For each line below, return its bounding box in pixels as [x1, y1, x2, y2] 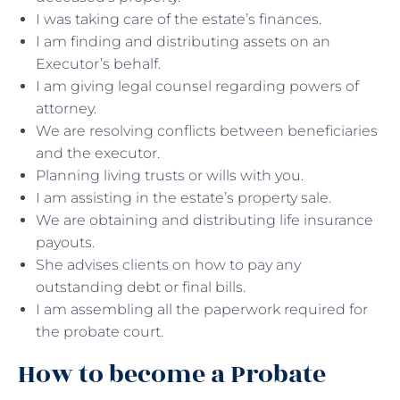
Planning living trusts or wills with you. [36, 166, 307, 184]
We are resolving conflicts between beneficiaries [36, 121, 378, 139]
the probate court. [36, 322, 167, 340]
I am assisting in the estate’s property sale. [36, 188, 335, 206]
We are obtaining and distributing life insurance [36, 211, 373, 229]
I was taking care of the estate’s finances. [36, 10, 325, 28]
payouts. [36, 233, 98, 251]
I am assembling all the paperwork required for [36, 300, 368, 318]
